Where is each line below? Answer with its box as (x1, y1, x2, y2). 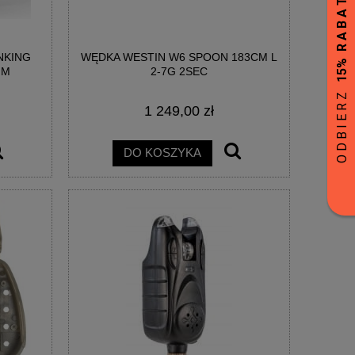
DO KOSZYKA (124, 146, 201, 160)
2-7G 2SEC (151, 65, 208, 78)
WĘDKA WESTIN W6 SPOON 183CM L (81, 51, 277, 64)
